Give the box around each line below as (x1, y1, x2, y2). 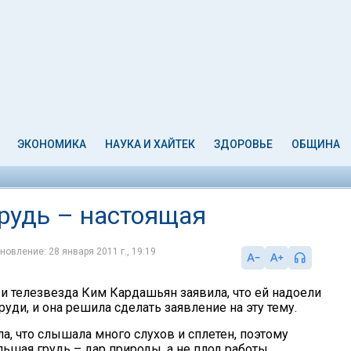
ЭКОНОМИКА (17, 138, 87, 150)
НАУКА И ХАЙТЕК (105, 138, 196, 150)
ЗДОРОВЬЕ (213, 138, 273, 150)
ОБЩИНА (291, 138, 340, 150)
